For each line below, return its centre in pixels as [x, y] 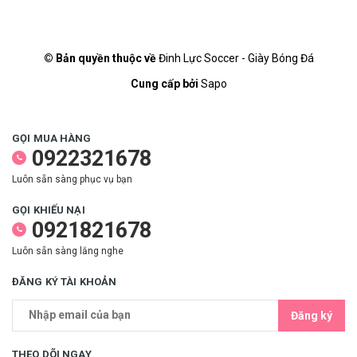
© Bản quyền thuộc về [101, 58]
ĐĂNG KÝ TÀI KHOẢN [65, 281]
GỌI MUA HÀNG [52, 138]
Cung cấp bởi [164, 83]
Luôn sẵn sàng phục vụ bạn [72, 179]
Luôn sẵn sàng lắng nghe [68, 251]
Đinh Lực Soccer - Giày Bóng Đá [236, 58]
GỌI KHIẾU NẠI [49, 210]
